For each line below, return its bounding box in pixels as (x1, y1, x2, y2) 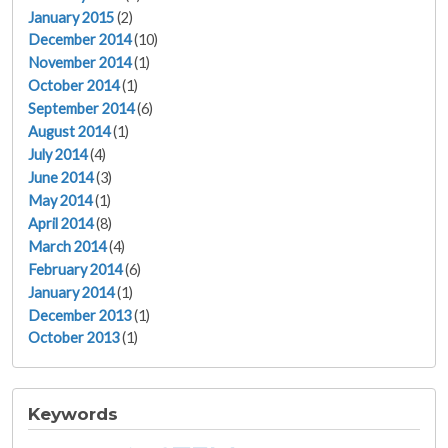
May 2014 (28, 191, 92, 209)
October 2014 (28, 77, 119, 95)
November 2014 (28, 54, 131, 72)
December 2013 (28, 306, 131, 324)
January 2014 (28, 283, 114, 301)
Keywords (28, 403, 118, 425)
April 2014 (28, 214, 93, 232)
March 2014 (28, 237, 106, 255)
